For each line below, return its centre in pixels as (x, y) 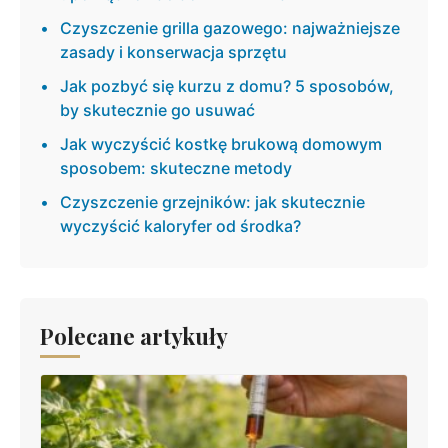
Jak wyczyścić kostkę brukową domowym (221, 144)
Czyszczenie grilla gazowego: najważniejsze (230, 28)
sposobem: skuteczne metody (176, 168)
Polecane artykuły (134, 336)
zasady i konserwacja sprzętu (173, 52)
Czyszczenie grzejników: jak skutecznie (212, 202)
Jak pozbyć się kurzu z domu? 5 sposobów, (227, 86)
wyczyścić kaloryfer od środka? (180, 226)
